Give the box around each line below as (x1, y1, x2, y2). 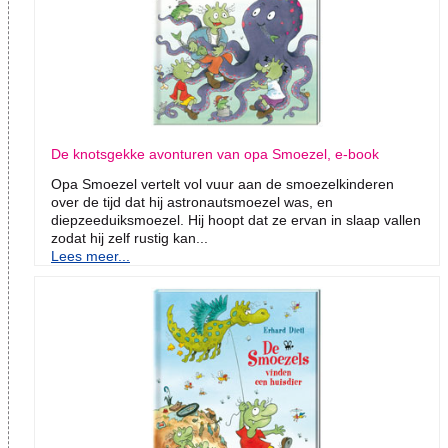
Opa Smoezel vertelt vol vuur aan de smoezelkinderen (51, 176, 394, 193)
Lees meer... (51, 248, 130, 265)
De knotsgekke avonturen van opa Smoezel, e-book (51, 146, 379, 163)
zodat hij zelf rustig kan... (51, 230, 208, 247)
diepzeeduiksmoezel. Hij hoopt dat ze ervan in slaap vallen (51, 212, 421, 229)
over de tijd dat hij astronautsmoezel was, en (51, 194, 333, 211)
